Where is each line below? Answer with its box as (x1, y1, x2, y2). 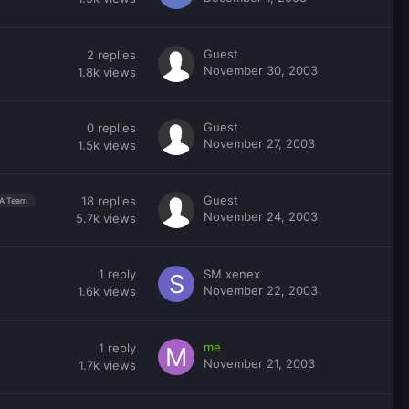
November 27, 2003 (204, 135, 315, 151)
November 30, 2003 (204, 62, 318, 78)
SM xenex (204, 266, 260, 281)
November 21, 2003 (204, 355, 315, 371)
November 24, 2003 (204, 208, 318, 224)
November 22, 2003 (204, 282, 318, 298)
